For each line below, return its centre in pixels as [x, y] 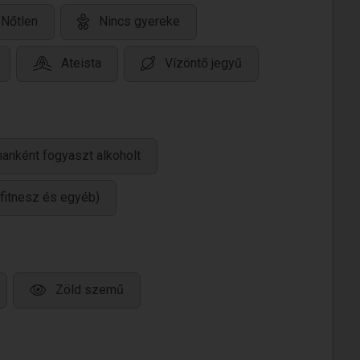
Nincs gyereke [139, 22]
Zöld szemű [90, 290]
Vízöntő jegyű [203, 63]
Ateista [81, 63]
